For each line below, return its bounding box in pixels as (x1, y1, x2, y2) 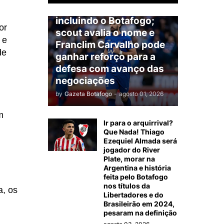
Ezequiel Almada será (103, 136, 177, 145)
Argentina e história (103, 163, 171, 172)
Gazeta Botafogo (64, 89, 112, 97)
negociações (55, 74, 115, 86)
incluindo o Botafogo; (55, 14, 154, 26)
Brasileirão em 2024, (103, 199, 174, 208)
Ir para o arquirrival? (103, 118, 173, 127)
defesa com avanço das (55, 62, 164, 74)
